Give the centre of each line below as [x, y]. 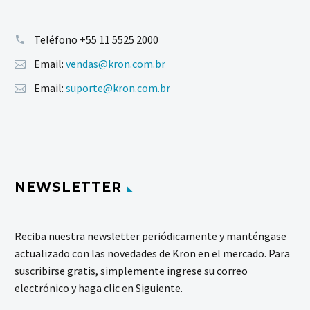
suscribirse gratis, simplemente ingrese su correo [131, 271]
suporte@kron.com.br [118, 88]
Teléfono [57, 39]
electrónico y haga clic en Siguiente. [99, 288]
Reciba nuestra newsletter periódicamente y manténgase [151, 236]
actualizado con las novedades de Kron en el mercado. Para [152, 254]
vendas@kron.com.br [116, 63]
